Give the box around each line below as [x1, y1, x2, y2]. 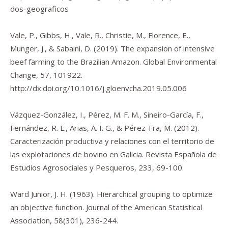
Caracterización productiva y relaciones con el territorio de [10, 136, 214, 146]
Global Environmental [143, 56, 217, 67]
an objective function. [10, 202, 86, 212]
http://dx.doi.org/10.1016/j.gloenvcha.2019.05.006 [10, 83, 187, 93]
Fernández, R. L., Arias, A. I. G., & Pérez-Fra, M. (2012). [10, 123, 199, 133]
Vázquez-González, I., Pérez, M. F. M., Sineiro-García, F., [10, 109, 204, 120]
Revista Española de [146, 149, 217, 159]
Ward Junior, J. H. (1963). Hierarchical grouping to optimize [10, 189, 213, 199]
